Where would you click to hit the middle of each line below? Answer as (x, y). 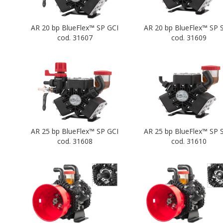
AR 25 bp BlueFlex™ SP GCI (75, 131)
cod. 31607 (75, 38)
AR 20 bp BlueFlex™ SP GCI (75, 28)
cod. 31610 (189, 141)
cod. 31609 (189, 38)
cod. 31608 (75, 141)
